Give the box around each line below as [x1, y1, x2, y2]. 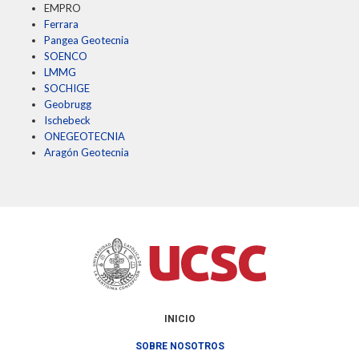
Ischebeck [44, 113, 91, 127]
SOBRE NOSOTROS [135, 341, 224, 353]
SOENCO [44, 49, 87, 63]
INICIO [163, 313, 196, 325]
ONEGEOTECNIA [44, 129, 125, 143]
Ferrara [44, 17, 79, 30]
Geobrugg [44, 97, 91, 111]
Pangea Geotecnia [44, 33, 129, 46]
